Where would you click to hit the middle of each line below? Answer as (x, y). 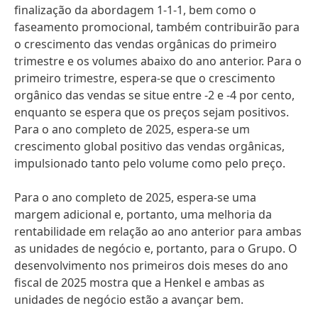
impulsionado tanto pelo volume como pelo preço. (150, 163)
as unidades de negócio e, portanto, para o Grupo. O (156, 248)
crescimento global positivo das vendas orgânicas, (149, 146)
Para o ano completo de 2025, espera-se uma (135, 197)
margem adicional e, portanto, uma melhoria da (143, 214)
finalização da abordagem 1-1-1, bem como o (135, 10)
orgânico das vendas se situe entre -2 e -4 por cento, (154, 95)
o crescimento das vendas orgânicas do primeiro (146, 44)
